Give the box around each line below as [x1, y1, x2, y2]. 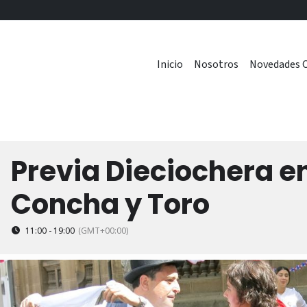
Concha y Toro [11, 185, 210, 223]
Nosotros [194, 57, 238, 72]
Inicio [157, 57, 183, 72]
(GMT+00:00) [78, 225, 128, 236]
